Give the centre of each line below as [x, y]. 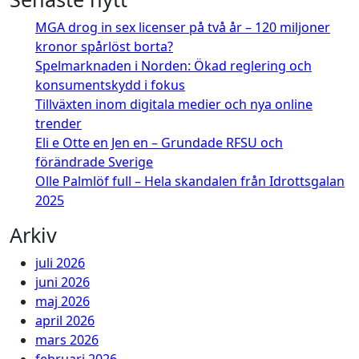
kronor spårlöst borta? [104, 47]
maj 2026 [63, 302]
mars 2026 [67, 340]
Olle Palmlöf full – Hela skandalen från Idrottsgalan [190, 182]
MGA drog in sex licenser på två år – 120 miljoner [183, 28]
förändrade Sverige [94, 162]
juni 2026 [63, 282]
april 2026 [65, 321]
